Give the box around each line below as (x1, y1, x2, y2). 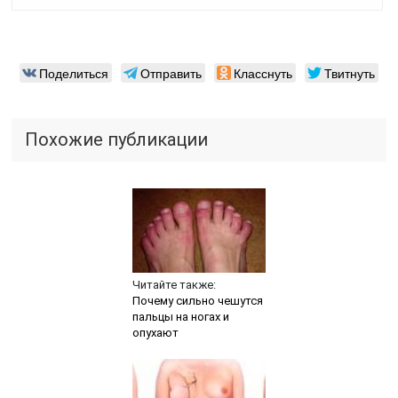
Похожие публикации (25, 128, 209, 150)
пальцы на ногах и (131, 309, 229, 323)
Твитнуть (323, 63, 375, 82)
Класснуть (233, 63, 292, 82)
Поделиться (38, 63, 108, 82)
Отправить (139, 63, 202, 82)
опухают (131, 325, 179, 339)
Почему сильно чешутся (131, 293, 263, 307)
